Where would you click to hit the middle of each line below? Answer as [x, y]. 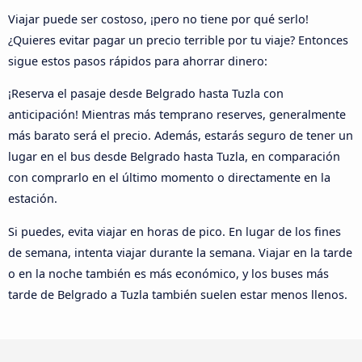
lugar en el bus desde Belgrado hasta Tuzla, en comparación [174, 157]
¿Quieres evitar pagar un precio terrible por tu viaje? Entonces [178, 40]
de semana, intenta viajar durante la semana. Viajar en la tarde [180, 252]
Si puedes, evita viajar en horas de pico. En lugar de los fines [175, 231]
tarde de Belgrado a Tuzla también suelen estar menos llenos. [178, 294]
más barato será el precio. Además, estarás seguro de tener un [181, 136]
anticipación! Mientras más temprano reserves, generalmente [177, 115]
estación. [33, 199]
